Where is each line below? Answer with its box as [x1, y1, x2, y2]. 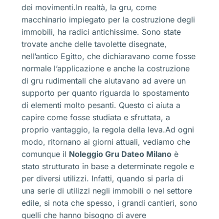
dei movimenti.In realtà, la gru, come [22, 2, 156, 12]
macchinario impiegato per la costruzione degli [22, 14, 195, 24]
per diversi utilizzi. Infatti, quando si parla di [22, 173, 183, 183]
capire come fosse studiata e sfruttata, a [22, 112, 170, 122]
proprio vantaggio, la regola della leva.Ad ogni [22, 124, 194, 134]
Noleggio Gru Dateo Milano [69, 149, 172, 159]
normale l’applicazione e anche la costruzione [22, 63, 190, 73]
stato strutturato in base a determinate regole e [22, 161, 194, 171]
